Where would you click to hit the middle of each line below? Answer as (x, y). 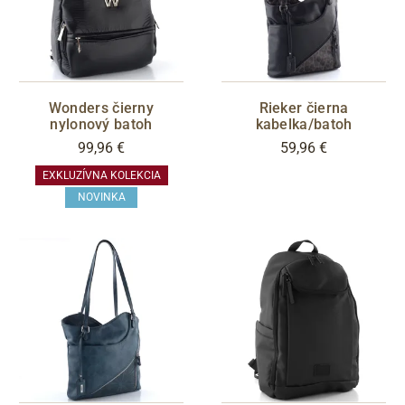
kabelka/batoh (304, 124)
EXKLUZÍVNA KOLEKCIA (101, 175)
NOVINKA (101, 198)
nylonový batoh (101, 124)
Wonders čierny (101, 108)
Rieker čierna (304, 108)
